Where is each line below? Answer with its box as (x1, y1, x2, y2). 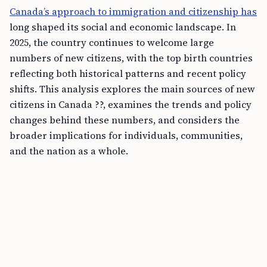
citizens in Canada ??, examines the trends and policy (10, 98, 252, 111)
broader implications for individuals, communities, (10, 129, 243, 142)
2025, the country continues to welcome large (10, 36, 214, 49)
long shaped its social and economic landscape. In (10, 20, 236, 33)
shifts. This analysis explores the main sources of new (10, 82, 255, 95)
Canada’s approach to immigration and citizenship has (10, 5, 257, 18)
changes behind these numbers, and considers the (10, 113, 240, 126)
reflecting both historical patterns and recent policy (10, 67, 246, 80)
